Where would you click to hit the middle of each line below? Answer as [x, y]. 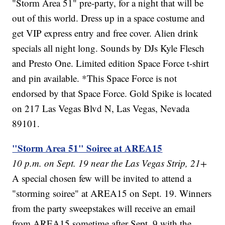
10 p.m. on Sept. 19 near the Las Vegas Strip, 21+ [110, 163]
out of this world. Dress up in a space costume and [109, 18]
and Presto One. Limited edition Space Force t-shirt [111, 63]
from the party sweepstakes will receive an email [104, 208]
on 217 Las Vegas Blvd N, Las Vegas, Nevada [101, 108]
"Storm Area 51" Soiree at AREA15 [87, 148]
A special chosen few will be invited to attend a [102, 178]
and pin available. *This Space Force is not [95, 78]
